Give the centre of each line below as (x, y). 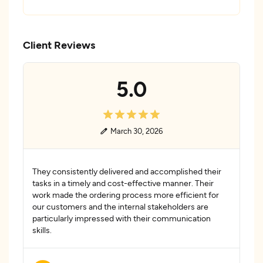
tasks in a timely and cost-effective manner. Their (123, 183)
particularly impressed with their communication (122, 218)
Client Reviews (59, 45)
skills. (42, 230)
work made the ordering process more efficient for (126, 195)
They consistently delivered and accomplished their (127, 171)
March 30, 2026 (136, 131)
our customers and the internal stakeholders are (120, 206)
